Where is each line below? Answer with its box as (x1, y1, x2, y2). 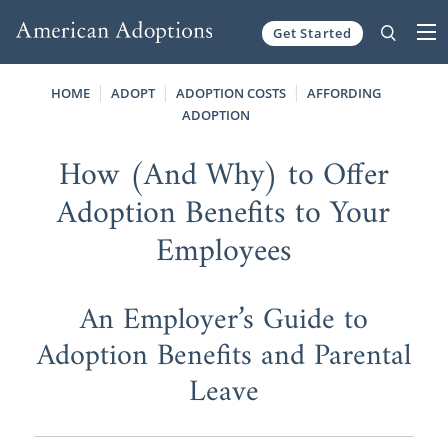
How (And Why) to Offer (58, 147, 389, 204)
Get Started (273, 23, 352, 42)
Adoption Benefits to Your (57, 185, 391, 242)
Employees (155, 223, 292, 280)
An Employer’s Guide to (79, 293, 368, 347)
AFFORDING (307, 83, 382, 102)
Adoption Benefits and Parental (36, 329, 411, 383)
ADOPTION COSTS (176, 83, 287, 102)
